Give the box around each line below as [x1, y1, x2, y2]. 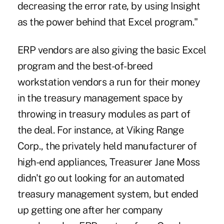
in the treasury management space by [17, 92, 183, 104]
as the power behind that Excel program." [17, 16, 198, 28]
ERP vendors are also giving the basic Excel [17, 44, 206, 56]
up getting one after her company [17, 204, 163, 216]
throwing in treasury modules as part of [17, 108, 190, 120]
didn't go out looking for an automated [17, 172, 184, 184]
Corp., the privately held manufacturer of [17, 140, 197, 152]
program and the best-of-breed [17, 60, 153, 72]
